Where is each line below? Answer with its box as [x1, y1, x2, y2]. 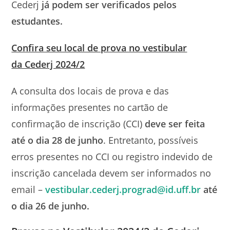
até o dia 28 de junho [11, 134, 104, 146]
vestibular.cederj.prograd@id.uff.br [45, 183, 201, 196]
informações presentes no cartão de [11, 101, 168, 113]
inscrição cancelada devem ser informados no [11, 167, 212, 179]
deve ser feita [145, 118, 205, 130]
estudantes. [11, 15, 63, 27]
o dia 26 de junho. [11, 200, 90, 212]
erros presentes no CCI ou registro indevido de [11, 150, 213, 163]
